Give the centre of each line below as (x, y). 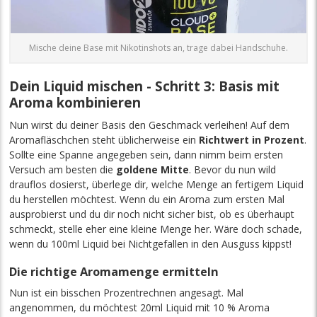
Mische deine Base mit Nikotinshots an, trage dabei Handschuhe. (158, 47)
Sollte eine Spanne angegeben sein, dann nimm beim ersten (146, 154)
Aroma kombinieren (75, 102)
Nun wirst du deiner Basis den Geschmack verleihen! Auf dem (150, 125)
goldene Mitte (153, 169)
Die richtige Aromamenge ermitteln (114, 271)
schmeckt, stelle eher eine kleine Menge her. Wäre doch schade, (156, 229)
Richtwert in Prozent (252, 139)
